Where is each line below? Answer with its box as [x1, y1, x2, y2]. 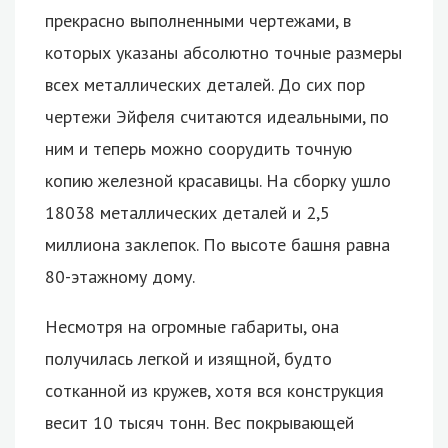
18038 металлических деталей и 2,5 [45, 200, 330, 224]
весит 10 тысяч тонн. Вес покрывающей [45, 410, 354, 434]
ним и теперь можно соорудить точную [45, 136, 352, 160]
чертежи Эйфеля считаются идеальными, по [45, 104, 389, 128]
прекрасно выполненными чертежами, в [45, 8, 351, 32]
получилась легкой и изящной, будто [45, 346, 332, 370]
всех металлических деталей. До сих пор [45, 72, 365, 96]
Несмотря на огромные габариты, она [45, 314, 339, 338]
